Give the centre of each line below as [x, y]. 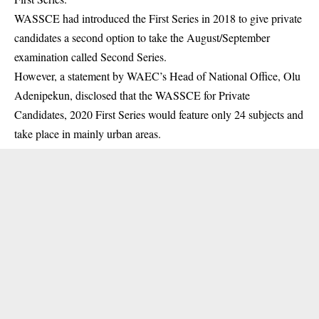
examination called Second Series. [90, 57]
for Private [225, 95]
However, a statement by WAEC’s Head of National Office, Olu [157, 76]
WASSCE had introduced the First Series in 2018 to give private [158, 18]
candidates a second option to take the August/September [142, 37]
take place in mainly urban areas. [88, 134]
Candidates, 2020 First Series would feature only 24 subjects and [159, 114]
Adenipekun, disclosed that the [85, 95]
